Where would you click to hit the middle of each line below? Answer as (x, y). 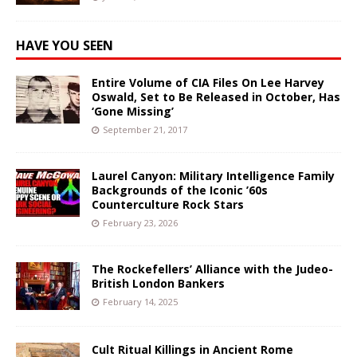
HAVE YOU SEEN (65, 45)
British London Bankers (158, 283)
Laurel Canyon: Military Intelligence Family (213, 175)
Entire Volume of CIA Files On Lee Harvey (208, 82)
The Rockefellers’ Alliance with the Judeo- (212, 269)
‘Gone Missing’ (133, 111)
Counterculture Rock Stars (168, 204)
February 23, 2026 (140, 222)
